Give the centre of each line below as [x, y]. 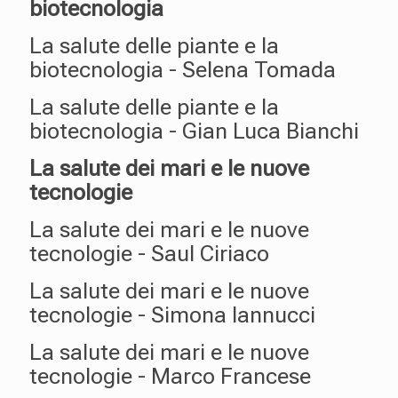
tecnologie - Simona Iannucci [172, 315]
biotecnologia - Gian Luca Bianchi [194, 131]
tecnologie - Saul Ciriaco [149, 254]
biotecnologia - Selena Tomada [183, 70]
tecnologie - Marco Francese [170, 376]
